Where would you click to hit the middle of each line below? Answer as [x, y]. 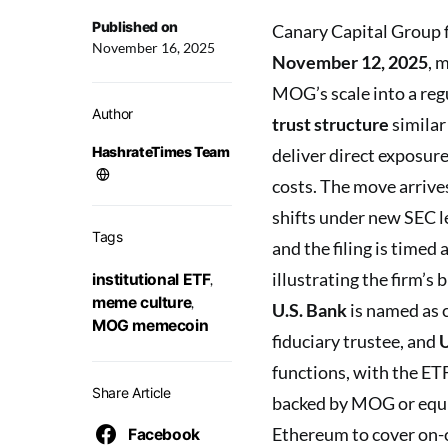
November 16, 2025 [153, 47]
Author [112, 113]
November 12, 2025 [350, 62]
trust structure [330, 124]
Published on [135, 26]
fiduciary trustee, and [355, 341]
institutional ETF [151, 279]
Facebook [164, 434]
